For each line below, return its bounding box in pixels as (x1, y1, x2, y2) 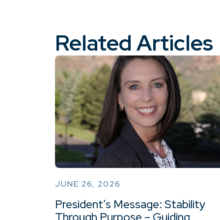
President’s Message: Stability (55, 196, 205, 212)
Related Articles (55, 28, 213, 57)
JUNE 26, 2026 (55, 178, 121, 189)
